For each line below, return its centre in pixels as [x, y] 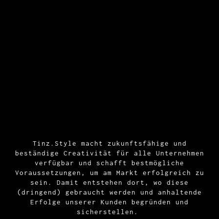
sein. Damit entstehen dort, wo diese [109, 182]
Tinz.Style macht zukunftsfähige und [109, 143]
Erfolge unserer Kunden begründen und [109, 202]
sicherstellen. [109, 211]
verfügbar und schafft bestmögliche [109, 163]
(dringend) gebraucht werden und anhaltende [109, 192]
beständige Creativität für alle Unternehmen [109, 153]
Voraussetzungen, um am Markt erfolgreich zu [109, 172]
